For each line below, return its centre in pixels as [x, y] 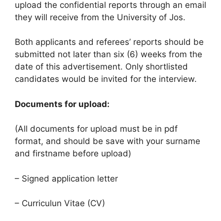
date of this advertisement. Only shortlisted [101, 67]
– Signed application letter [66, 178]
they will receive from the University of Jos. [100, 17]
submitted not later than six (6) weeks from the [109, 55]
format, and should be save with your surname [108, 141]
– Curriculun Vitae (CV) [60, 203]
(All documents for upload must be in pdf [96, 129]
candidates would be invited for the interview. [106, 79]
